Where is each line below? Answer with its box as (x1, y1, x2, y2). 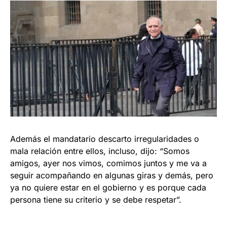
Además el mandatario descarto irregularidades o (10, 134, 199, 144)
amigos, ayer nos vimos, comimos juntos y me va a (10, 158, 207, 169)
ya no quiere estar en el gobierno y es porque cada (10, 182, 206, 193)
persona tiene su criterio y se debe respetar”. (10, 195, 181, 205)
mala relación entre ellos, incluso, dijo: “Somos (10, 146, 190, 157)
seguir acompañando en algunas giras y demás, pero (10, 170, 213, 181)
